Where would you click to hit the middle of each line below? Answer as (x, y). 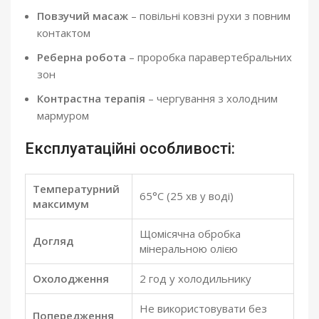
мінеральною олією (189, 248)
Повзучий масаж (83, 15)
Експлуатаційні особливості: (130, 148)
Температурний (76, 188)
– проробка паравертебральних (209, 57)
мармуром (63, 115)
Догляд (53, 240)
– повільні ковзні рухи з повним (209, 15)
